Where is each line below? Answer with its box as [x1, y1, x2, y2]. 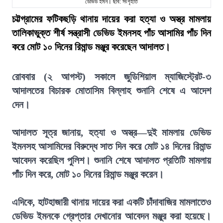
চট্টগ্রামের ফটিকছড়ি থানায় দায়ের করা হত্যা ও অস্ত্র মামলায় [12, 13, 211, 24]
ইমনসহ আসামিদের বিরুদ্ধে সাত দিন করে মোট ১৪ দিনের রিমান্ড [12, 141, 211, 152]
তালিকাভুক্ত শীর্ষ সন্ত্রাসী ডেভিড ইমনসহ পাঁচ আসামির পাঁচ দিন [12, 27, 211, 38]
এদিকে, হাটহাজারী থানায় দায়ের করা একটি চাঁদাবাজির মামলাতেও [12, 197, 211, 208]
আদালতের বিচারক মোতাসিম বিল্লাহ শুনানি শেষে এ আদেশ [12, 85, 211, 96]
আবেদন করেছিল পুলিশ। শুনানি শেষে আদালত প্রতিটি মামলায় [12, 155, 211, 166]
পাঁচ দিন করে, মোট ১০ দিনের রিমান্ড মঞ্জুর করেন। [12, 169, 164, 180]
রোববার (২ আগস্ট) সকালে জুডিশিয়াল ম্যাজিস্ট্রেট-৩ [12, 71, 211, 82]
